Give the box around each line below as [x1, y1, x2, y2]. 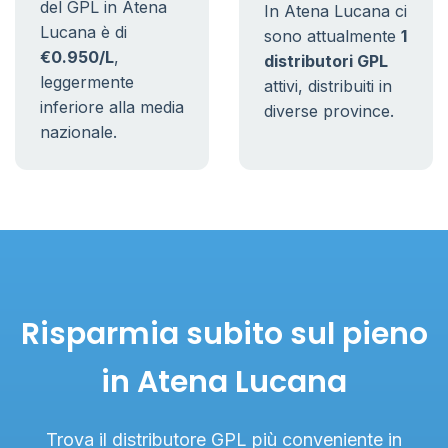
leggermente [40, 72, 134, 92]
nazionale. [40, 122, 117, 142]
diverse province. [264, 101, 394, 121]
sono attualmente [264, 26, 401, 46]
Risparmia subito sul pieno [20, 313, 428, 355]
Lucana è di [40, 22, 127, 42]
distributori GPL [264, 51, 388, 71]
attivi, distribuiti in [264, 76, 392, 96]
